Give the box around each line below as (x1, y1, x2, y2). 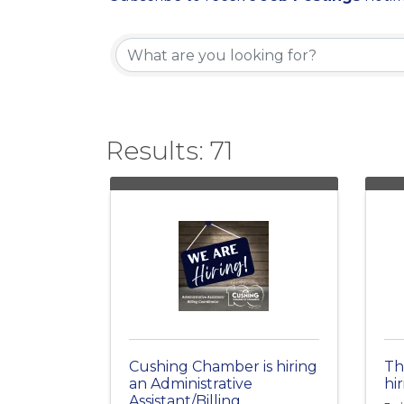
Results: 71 (106, 134, 234, 166)
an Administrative (129, 375, 252, 392)
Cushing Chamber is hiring (129, 358, 317, 375)
